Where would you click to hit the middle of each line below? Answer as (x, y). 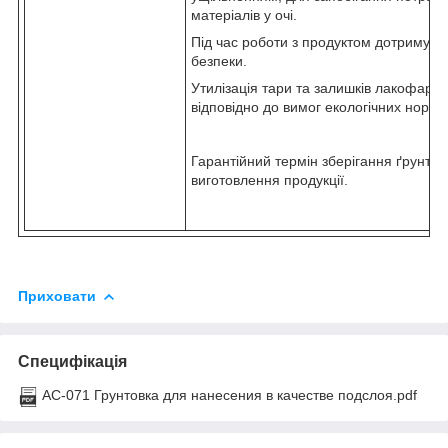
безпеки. (219, 60)
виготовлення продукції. (269, 179)
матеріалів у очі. (244, 14)
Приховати (57, 295)
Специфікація (72, 361)
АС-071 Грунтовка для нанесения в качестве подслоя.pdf (229, 394)
